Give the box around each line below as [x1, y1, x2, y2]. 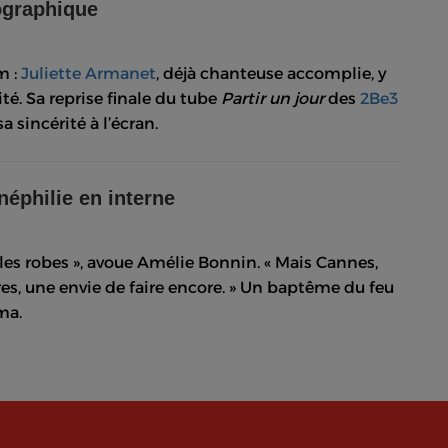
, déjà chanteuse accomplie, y [156, 63, 387, 83]
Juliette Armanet [21, 63, 156, 83]
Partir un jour [221, 88, 324, 108]
